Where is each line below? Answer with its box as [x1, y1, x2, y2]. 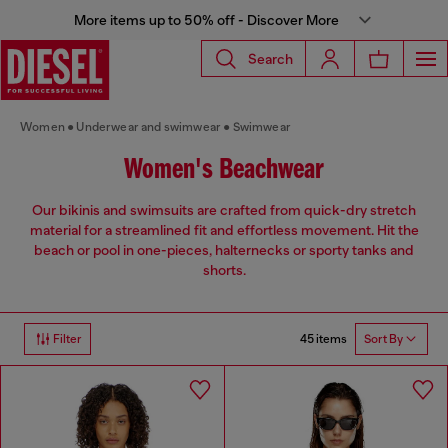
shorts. [202, 262, 246, 279]
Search [248, 50, 293, 67]
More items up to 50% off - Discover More [73, 12, 339, 28]
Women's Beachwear [124, 155, 324, 186]
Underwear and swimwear [76, 120, 222, 134]
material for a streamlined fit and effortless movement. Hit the [29, 222, 419, 239]
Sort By [364, 332, 403, 347]
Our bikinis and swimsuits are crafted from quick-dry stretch [32, 202, 416, 219]
